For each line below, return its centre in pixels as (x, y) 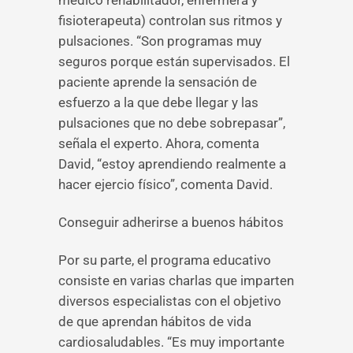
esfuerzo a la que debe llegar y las (158, 102)
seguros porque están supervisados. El (174, 61)
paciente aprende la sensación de (158, 82)
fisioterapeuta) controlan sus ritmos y (170, 20)
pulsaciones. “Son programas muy (160, 41)
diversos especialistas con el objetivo (170, 301)
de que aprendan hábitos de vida (155, 321)
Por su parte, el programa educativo (165, 260)
